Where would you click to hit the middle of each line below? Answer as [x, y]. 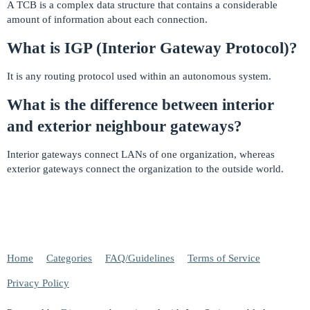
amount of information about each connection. [107, 20]
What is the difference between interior [140, 105]
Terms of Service [224, 258]
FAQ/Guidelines [140, 258]
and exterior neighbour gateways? [125, 127]
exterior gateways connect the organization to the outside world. [145, 169]
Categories [69, 258]
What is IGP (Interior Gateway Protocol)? [152, 48]
